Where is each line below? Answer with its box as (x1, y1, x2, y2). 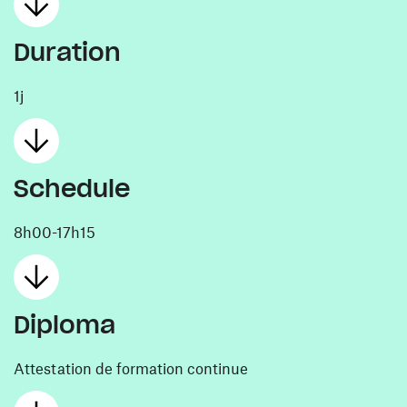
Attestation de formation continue (14, 359, 248, 377)
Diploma (14, 309, 115, 340)
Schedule (14, 173, 130, 203)
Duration (14, 36, 121, 67)
